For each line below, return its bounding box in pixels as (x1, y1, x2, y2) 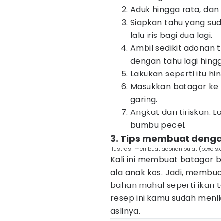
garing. (130, 94, 158, 105)
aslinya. (110, 205, 141, 217)
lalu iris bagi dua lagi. (130, 30, 213, 41)
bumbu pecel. (130, 119, 186, 131)
